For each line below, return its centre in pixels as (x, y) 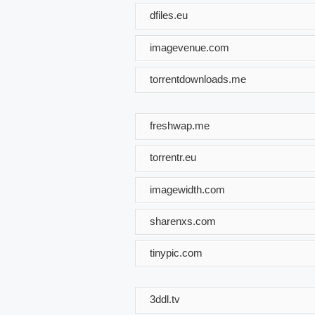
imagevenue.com (189, 47)
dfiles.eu (169, 15)
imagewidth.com (187, 189)
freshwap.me (180, 125)
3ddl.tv (165, 299)
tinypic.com (176, 252)
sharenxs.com (183, 221)
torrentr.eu (173, 157)
